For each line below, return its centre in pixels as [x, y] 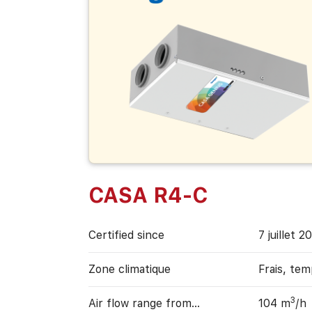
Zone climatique [129, 270]
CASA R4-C [148, 195]
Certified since [126, 235]
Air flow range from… [144, 304]
